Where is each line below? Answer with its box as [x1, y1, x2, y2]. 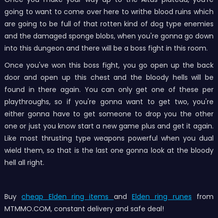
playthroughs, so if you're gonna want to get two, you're [4, 97, 214, 107]
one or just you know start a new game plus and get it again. [4, 121, 214, 131]
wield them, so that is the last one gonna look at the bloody [4, 145, 214, 156]
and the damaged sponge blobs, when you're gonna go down [4, 31, 214, 41]
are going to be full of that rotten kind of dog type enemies [4, 19, 214, 29]
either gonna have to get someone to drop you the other [4, 109, 214, 119]
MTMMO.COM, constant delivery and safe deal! [4, 204, 166, 214]
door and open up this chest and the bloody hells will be [4, 73, 214, 83]
